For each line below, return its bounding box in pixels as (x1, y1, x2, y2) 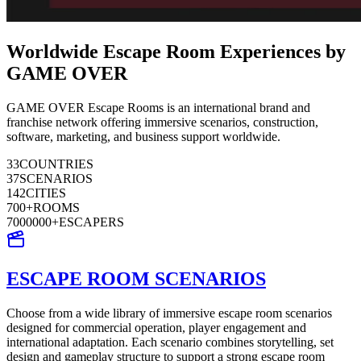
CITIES (26, 185, 66, 200)
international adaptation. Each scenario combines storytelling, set (6, 334, 334, 349)
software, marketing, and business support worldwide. (6, 129, 280, 143)
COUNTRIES (19, 156, 93, 171)
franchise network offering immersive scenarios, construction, (6, 114, 318, 129)
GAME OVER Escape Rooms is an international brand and (6, 100, 310, 114)
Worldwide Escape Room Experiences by (6, 40, 346, 62)
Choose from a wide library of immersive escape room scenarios (6, 305, 332, 320)
